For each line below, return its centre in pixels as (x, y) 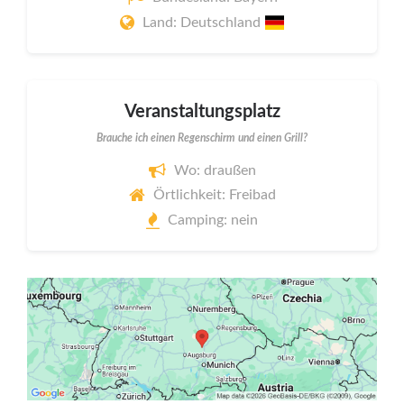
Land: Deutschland (204, 22)
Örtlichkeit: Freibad (214, 195)
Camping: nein (213, 220)
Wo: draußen (215, 170)
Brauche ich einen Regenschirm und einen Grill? (202, 138)
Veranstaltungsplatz (202, 111)
